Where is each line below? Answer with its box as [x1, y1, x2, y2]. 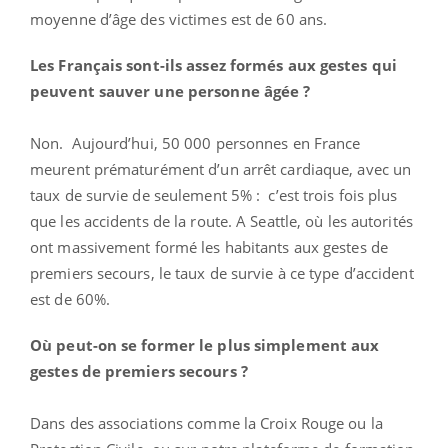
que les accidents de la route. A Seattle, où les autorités [30, 211, 413, 232]
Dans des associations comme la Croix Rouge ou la [30, 413, 383, 434]
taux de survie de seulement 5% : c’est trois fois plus [30, 185, 398, 206]
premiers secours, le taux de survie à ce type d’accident [30, 263, 414, 284]
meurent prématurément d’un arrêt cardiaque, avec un [30, 159, 412, 180]
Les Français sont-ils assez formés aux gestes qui [30, 55, 397, 76]
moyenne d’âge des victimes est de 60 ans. [30, 9, 328, 30]
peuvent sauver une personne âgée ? [30, 81, 311, 102]
